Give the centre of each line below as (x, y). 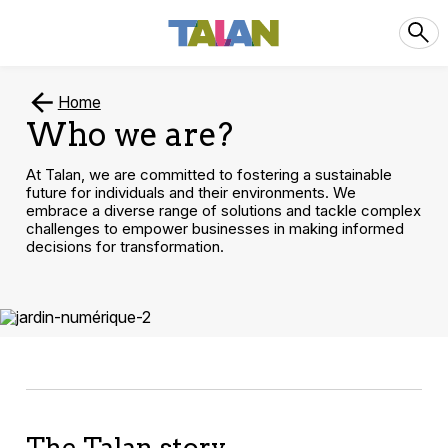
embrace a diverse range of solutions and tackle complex (224, 211)
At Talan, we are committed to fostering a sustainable (209, 175)
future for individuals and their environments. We (191, 193)
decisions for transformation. (125, 247)
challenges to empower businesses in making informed (215, 229)
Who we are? (130, 135)
